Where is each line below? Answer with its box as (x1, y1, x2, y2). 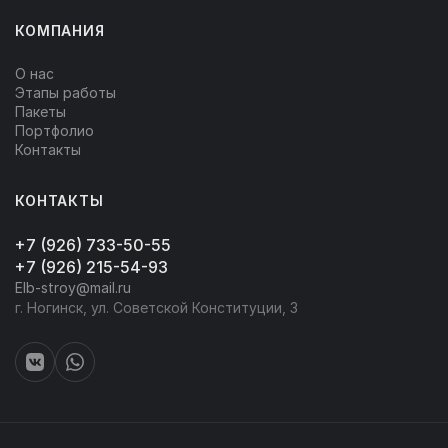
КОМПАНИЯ (15, 22, 105, 40)
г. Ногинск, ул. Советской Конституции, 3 (15, 299, 298, 317)
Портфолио (15, 122, 94, 140)
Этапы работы (15, 84, 116, 102)
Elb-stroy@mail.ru (15, 279, 131, 297)
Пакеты (15, 103, 66, 121)
